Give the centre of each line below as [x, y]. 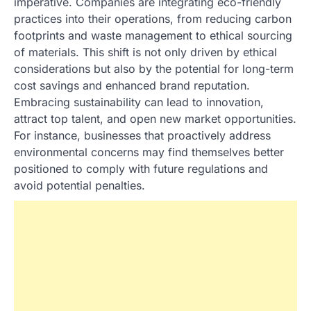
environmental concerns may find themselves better [149, 152]
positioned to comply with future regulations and [141, 169]
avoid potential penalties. [79, 186]
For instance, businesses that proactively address [142, 136]
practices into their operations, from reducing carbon [153, 19]
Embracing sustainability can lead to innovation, [139, 102]
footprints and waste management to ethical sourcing [153, 36]
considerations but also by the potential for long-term [154, 69]
